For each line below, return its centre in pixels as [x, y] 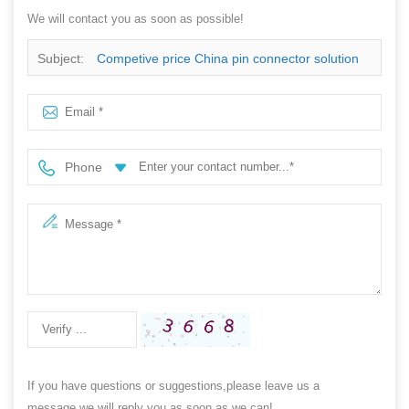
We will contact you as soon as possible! [136, 18]
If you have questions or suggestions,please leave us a [173, 385]
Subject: [63, 58]
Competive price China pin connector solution [228, 58]
